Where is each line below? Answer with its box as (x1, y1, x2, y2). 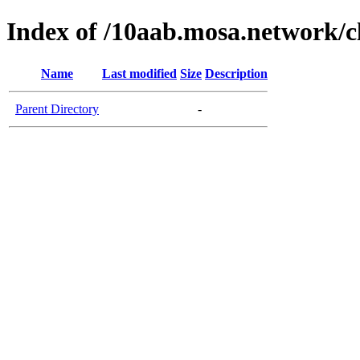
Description (205, 66, 268, 80)
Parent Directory (15, 101, 99, 116)
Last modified (102, 66, 177, 80)
